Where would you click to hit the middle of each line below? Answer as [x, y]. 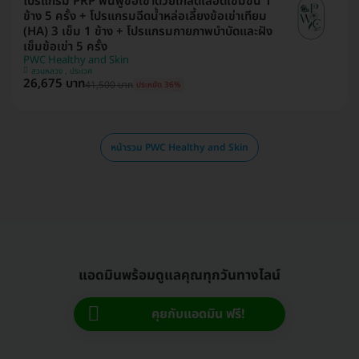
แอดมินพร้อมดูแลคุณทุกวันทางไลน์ [179, 275]
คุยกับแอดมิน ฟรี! [198, 314]
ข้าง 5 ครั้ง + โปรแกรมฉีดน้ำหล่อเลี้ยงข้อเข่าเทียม [145, 16]
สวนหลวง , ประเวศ [81, 71]
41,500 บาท [109, 85]
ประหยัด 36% [159, 85]
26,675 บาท [54, 83]
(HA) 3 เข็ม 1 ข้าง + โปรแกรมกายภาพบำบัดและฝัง [148, 31]
